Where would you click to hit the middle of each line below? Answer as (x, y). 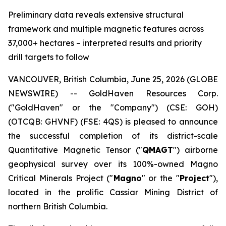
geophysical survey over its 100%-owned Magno (113, 164)
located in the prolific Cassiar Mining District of (113, 192)
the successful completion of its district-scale (113, 136)
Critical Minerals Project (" (61, 178)
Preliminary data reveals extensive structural (96, 15)
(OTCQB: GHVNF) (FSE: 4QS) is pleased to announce (113, 122)
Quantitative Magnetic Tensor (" (75, 150)
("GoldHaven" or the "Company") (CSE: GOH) (113, 107)
